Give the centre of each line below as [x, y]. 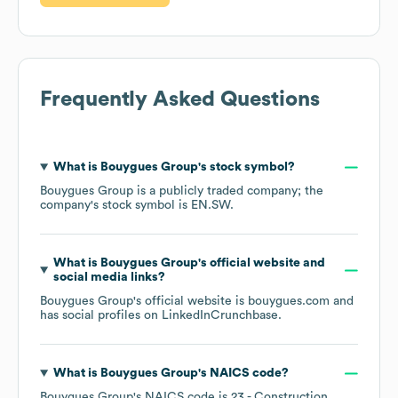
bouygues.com [289, 302]
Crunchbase [244, 316]
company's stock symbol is [115, 206]
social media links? [109, 278]
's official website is [191, 302]
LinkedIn [186, 316]
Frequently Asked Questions [180, 100]
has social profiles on [101, 316]
